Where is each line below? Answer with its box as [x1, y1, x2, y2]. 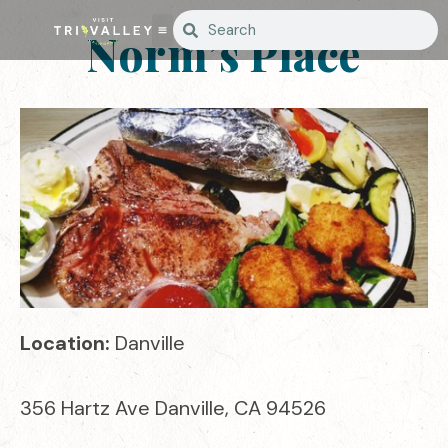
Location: [20, 330, 115, 356]
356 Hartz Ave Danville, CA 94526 [20, 395, 326, 421]
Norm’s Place [87, 24, 361, 83]
